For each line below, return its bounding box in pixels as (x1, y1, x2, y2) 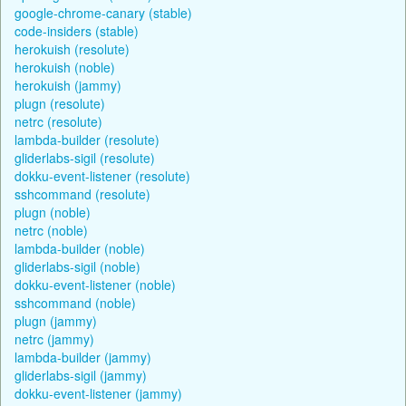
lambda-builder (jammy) (14, 347, 151, 366)
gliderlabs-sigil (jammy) (14, 365, 147, 384)
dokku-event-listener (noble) (14, 275, 176, 294)
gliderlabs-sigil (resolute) (14, 148, 155, 167)
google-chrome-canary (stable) (14, 3, 192, 22)
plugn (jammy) (14, 311, 97, 330)
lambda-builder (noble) (14, 238, 145, 257)
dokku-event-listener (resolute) (14, 166, 190, 185)
